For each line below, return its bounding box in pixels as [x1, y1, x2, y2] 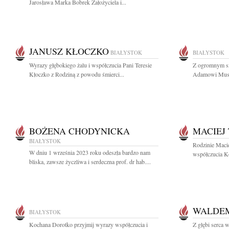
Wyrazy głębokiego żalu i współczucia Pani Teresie [29, 61, 152, 69]
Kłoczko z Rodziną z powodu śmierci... [29, 70, 124, 78]
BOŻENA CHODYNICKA [29, 125, 130, 137]
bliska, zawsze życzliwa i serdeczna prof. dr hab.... [29, 157, 151, 166]
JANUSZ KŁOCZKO [29, 45, 109, 57]
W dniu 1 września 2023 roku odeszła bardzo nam [29, 148, 150, 156]
